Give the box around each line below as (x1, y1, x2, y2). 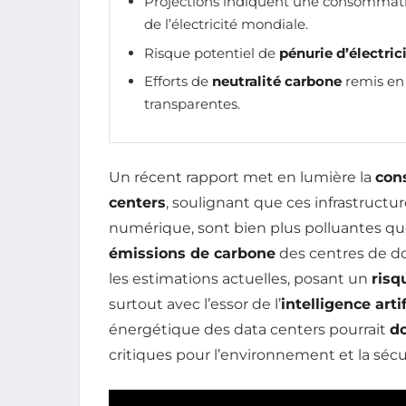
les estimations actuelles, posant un (109, 269, 372, 287)
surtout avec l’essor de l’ (109, 295, 281, 313)
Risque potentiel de (144, 43, 279, 62)
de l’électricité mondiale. (144, 15, 308, 34)
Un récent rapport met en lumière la (109, 168, 375, 186)
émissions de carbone (109, 244, 275, 262)
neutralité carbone (212, 72, 342, 90)
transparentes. (144, 94, 240, 112)
